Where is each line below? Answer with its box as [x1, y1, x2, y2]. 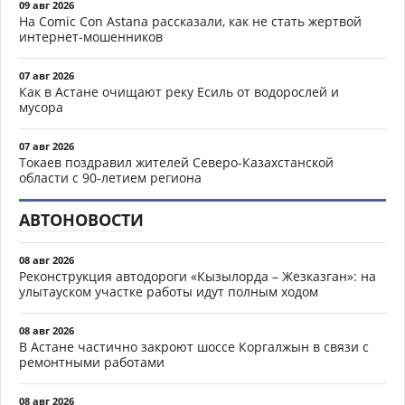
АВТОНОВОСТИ [19, 208, 144, 231]
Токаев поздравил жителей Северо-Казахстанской [19, 153, 334, 171]
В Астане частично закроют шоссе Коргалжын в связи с [19, 337, 369, 355]
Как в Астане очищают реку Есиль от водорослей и [19, 82, 339, 100]
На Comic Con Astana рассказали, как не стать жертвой [19, 12, 362, 30]
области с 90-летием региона [19, 168, 202, 186]
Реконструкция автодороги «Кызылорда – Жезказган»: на [19, 267, 376, 285]
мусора [19, 98, 63, 116]
